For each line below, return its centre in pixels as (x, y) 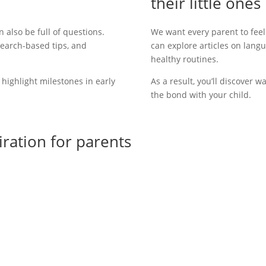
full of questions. (71, 31)
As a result (172, 81)
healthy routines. (184, 59)
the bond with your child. (201, 94)
